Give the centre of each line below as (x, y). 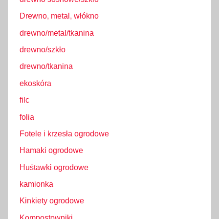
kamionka (36, 184)
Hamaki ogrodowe (51, 151)
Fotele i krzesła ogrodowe (64, 133)
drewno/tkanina (46, 66)
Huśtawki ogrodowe (54, 167)
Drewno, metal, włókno (59, 16)
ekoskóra (35, 83)
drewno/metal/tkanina (57, 33)
